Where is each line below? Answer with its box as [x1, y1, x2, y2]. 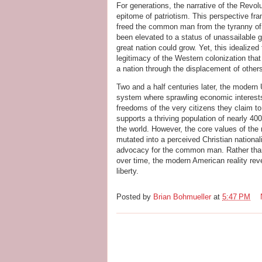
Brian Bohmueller [153, 192, 211, 202]
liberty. [116, 167, 139, 175]
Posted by [116, 192, 153, 202]
